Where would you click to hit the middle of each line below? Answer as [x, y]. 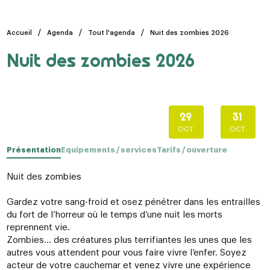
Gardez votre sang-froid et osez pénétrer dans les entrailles [133, 202]
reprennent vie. [38, 228]
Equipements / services [108, 150]
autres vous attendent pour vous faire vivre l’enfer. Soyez [126, 253]
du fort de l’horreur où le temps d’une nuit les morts [114, 215]
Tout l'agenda [111, 33]
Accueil [19, 33]
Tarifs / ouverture [192, 150]
